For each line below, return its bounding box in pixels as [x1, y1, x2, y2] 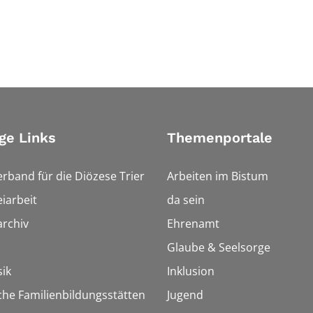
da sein [167, 192, 205, 208]
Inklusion [167, 263, 214, 279]
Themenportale [167, 129, 272, 147]
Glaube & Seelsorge [167, 240, 270, 256]
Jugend [167, 287, 203, 303]
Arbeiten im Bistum [167, 168, 268, 184]
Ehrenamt [167, 216, 219, 232]
